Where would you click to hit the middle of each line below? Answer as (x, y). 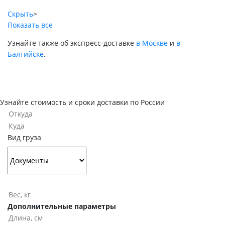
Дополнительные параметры (62, 206)
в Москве (152, 43)
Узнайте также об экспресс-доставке (72, 43)
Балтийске (26, 54)
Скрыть (20, 14)
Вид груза (24, 137)
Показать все (30, 25)
